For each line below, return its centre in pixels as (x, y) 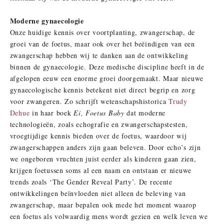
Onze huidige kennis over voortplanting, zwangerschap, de (102, 32)
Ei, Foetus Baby (99, 113)
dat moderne (145, 113)
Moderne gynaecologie (48, 21)
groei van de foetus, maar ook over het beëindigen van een (102, 44)
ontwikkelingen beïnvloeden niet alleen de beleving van (98, 193)
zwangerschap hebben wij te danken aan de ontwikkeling (99, 55)
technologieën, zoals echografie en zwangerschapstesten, (99, 124)
